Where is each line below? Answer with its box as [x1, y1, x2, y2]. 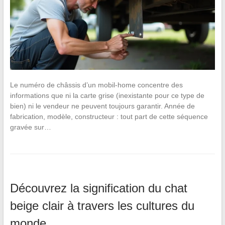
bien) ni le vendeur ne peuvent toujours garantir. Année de [10, 102, 195, 110]
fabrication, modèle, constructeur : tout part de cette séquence [10, 113, 208, 121]
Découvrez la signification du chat [10, 181, 187, 195]
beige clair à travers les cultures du [10, 199, 194, 213]
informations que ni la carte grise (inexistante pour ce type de [10, 91, 204, 100]
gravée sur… [10, 123, 51, 132]
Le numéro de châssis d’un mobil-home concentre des [10, 81, 183, 89]
